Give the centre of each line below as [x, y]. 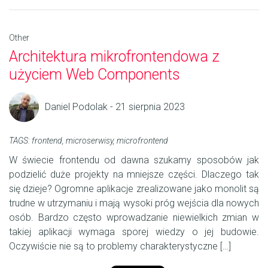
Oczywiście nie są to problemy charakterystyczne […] [120, 246]
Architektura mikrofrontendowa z [114, 57]
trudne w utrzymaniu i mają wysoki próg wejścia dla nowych [134, 203]
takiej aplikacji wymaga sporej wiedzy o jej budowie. [134, 232]
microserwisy [89, 141]
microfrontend [142, 141]
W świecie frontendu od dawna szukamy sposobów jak [134, 160]
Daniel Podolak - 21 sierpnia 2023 [115, 107]
